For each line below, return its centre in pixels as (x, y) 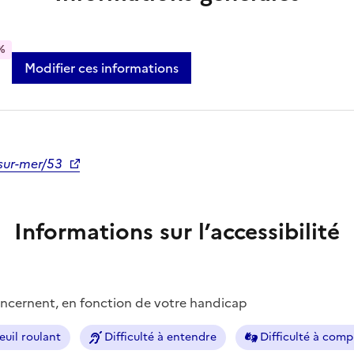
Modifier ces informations (102, 68)
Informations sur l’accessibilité (177, 231)
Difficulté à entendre (160, 337)
